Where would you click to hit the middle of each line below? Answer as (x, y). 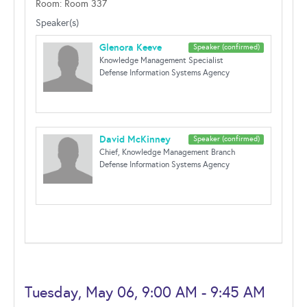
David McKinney (135, 139)
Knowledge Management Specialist (161, 60)
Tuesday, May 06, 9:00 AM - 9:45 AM (145, 292)
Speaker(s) (57, 23)
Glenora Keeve (131, 47)
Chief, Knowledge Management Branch (167, 152)
